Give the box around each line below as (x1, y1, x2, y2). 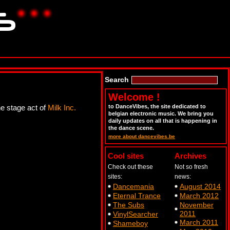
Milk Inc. (48, 103, 76, 112)
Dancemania (113, 182, 154, 190)
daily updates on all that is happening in (108, 118, 217, 124)
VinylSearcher (113, 210, 158, 218)
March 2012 (180, 191, 219, 200)
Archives (175, 151, 206, 160)
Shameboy (113, 219, 148, 227)
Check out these (108, 163, 153, 170)
